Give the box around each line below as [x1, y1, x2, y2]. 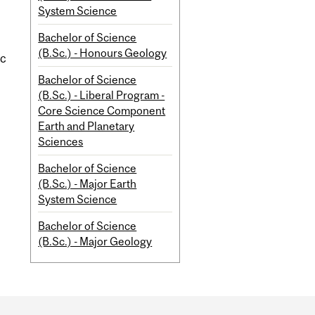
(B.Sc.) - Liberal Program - [38, 89, 165, 102]
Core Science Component [38, 104, 166, 117]
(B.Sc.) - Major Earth [38, 176, 137, 190]
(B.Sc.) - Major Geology [38, 234, 153, 247]
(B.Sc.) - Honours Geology [38, 46, 167, 60]
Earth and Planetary [38, 120, 135, 133]
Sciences [38, 135, 84, 148]
